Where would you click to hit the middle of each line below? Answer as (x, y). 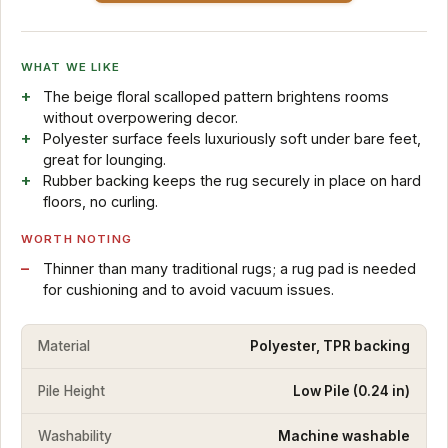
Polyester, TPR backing (330, 345)
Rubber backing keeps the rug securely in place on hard (231, 180)
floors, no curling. (100, 201)
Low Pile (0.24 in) (351, 390)
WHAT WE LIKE (70, 66)
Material (64, 345)
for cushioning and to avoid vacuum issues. (188, 289)
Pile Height (71, 390)
